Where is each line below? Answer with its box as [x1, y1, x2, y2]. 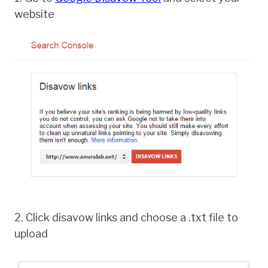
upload [14, 227, 48, 240]
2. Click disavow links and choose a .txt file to [14, 211, 238, 224]
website [14, 7, 54, 20]
